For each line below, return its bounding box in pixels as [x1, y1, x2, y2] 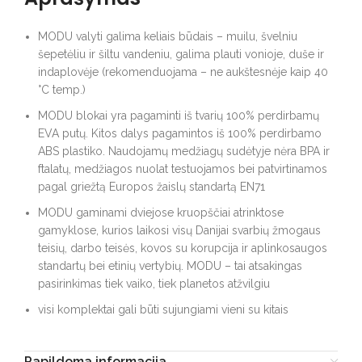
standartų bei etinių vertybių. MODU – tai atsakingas [38, 259, 302, 272]
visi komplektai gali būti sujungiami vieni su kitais [38, 302, 288, 316]
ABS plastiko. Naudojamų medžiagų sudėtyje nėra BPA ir [38, 144, 330, 158]
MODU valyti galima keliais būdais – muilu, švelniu [38, 29, 297, 43]
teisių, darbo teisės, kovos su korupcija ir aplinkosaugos [38, 241, 327, 255]
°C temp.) [38, 82, 86, 96]
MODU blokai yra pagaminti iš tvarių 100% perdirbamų [38, 108, 319, 122]
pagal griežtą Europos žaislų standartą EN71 [38, 179, 265, 193]
